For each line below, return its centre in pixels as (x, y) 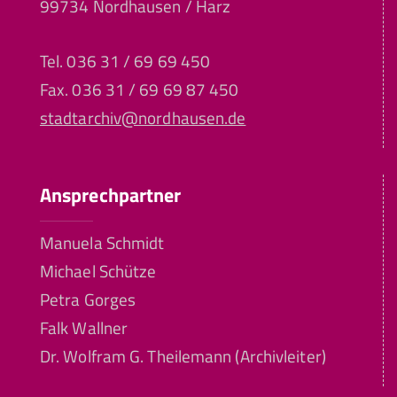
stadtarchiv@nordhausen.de (143, 117)
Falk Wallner (84, 327)
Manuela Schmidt (102, 242)
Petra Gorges (88, 299)
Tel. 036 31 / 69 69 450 (125, 61)
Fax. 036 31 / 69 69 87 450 (140, 89)
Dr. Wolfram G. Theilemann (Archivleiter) (183, 356)
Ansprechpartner (111, 195)
